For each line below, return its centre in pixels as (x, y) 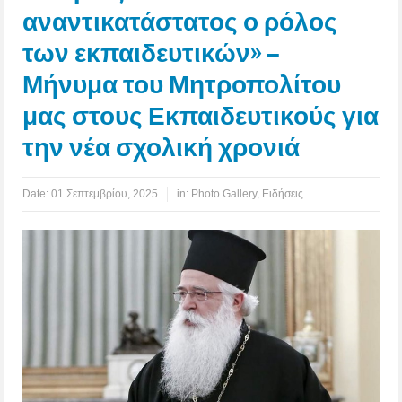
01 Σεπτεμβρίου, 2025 (105, 193)
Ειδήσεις (283, 193)
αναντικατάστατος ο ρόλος (180, 22)
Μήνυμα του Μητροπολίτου (182, 84)
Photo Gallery (224, 193)
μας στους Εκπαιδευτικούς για (201, 116)
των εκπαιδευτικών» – (151, 53)
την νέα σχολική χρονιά (162, 147)
